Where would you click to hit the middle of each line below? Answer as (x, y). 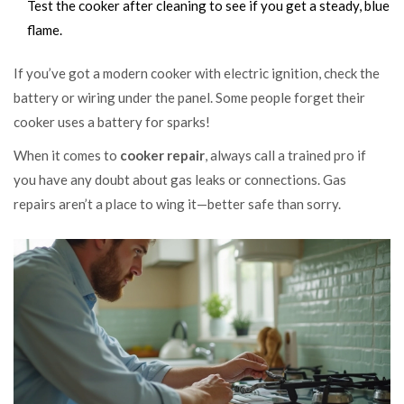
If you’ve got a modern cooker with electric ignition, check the (197, 73)
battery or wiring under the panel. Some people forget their (189, 97)
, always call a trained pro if (285, 155)
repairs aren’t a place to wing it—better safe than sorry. (177, 203)
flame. (45, 29)
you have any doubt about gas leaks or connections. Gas (180, 179)
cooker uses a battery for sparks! (112, 121)
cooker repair (162, 155)
